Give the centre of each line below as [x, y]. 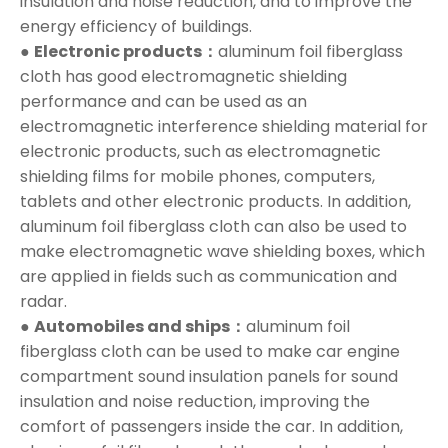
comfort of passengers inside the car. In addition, [211, 427]
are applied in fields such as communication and [208, 277]
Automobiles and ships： [140, 327]
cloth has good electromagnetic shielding [183, 77]
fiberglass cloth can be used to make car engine [210, 352]
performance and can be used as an [163, 102]
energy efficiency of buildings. [136, 27]
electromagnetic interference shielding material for [224, 127]
